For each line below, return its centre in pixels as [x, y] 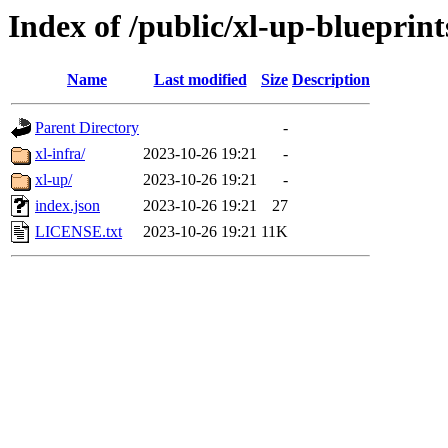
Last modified [200, 80]
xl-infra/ [60, 154]
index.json [67, 206]
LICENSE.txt [78, 232]
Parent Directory [87, 128]
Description [331, 80]
